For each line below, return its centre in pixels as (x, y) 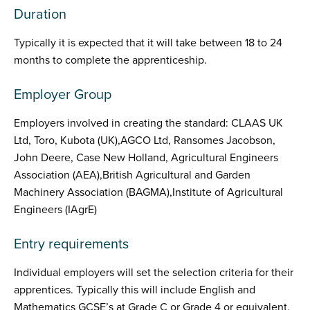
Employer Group (63, 95)
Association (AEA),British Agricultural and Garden (132, 175)
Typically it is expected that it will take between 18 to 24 (148, 43)
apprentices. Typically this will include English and (135, 290)
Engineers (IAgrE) (55, 210)
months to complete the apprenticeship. (110, 60)
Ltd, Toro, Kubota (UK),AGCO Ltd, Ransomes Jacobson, (145, 140)
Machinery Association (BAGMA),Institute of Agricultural (148, 192)
